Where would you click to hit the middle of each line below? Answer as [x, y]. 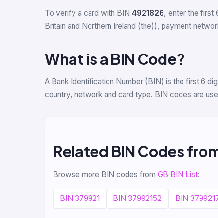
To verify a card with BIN [88, 13]
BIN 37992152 [137, 199]
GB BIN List [178, 174]
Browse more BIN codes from [105, 174]
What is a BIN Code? [115, 59]
